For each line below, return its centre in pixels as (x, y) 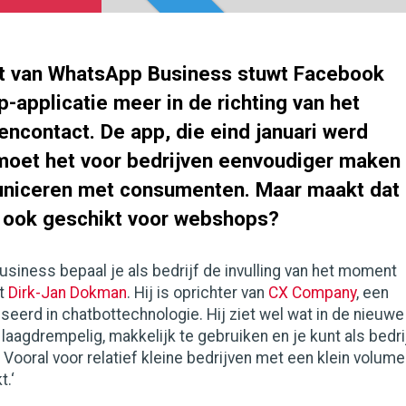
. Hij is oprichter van (198, 293)
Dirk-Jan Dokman (68, 293)
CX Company (312, 293)
